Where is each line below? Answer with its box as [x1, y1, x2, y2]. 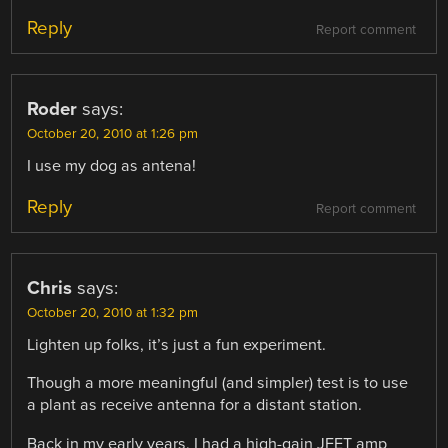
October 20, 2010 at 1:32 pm [27, 305, 199, 322]
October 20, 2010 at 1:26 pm [27, 126, 199, 143]
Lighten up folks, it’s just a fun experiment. [27, 335, 327, 356]
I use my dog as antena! [27, 156, 197, 177]
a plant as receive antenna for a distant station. [27, 395, 363, 416]
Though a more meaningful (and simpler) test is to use [27, 373, 409, 394]
